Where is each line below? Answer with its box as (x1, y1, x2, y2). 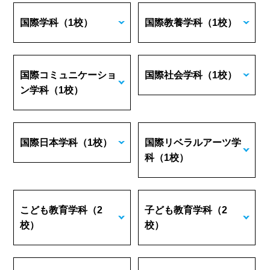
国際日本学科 (20, 137, 78, 148)
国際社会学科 (145, 70, 203, 80)
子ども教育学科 (145, 205, 213, 215)
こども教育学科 (20, 205, 88, 215)
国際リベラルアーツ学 (145, 137, 242, 148)
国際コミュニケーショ (20, 70, 117, 80)
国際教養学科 (145, 17, 203, 28)
